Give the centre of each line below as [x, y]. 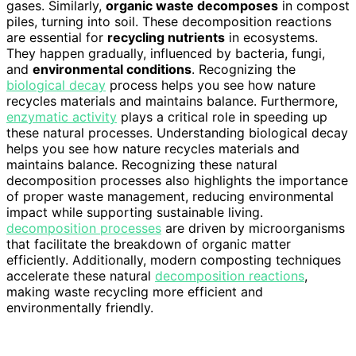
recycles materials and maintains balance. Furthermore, [172, 101]
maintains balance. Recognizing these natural [142, 165]
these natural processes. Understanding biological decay [177, 133]
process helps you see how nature [211, 85]
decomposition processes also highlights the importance [177, 181]
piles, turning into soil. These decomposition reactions [169, 22]
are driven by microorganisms [253, 228]
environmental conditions [112, 70]
